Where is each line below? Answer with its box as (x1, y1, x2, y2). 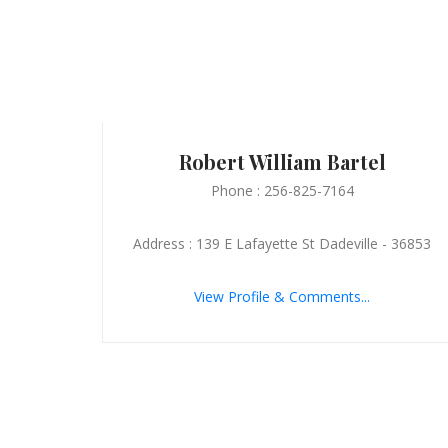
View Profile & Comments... (194, 286, 370, 306)
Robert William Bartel (178, 147, 386, 175)
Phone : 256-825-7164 (210, 180, 354, 200)
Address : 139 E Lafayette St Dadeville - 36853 (133, 233, 431, 253)
